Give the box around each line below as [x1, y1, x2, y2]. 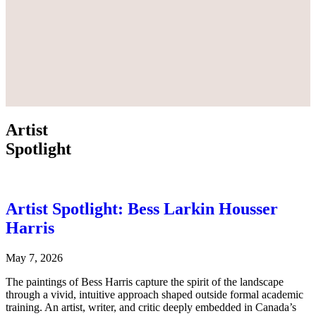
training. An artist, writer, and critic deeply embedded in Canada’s [6, 300, 296, 313]
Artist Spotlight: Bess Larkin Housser [6, 199, 278, 218]
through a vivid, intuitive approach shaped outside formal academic [6, 288, 303, 300]
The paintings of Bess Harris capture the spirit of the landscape [6, 275, 284, 288]
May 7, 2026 [6, 251, 63, 264]
